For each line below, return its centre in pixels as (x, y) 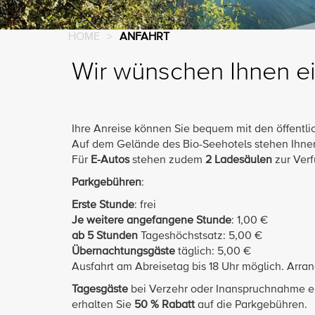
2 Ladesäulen (239, 161)
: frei (145, 206)
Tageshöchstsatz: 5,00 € (201, 237)
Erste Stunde (103, 206)
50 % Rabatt (165, 306)
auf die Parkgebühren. (252, 306)
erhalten (92, 306)
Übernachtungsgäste (123, 252)
